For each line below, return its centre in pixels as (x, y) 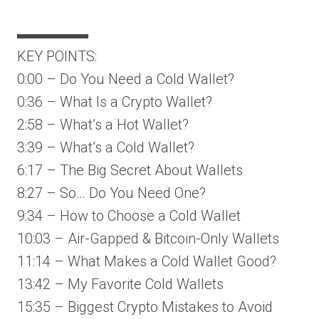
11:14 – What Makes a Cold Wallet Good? (147, 261)
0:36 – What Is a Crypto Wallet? (115, 102)
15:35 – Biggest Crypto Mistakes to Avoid (145, 307)
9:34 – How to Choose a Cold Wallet (129, 216)
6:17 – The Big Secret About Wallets (130, 170)
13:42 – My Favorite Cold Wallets (120, 284)
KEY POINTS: (57, 56)
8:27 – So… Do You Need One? (111, 193)
